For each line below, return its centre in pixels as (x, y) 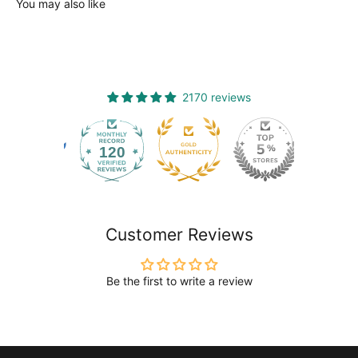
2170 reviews (217, 97)
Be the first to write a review (179, 280)
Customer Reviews (179, 234)
